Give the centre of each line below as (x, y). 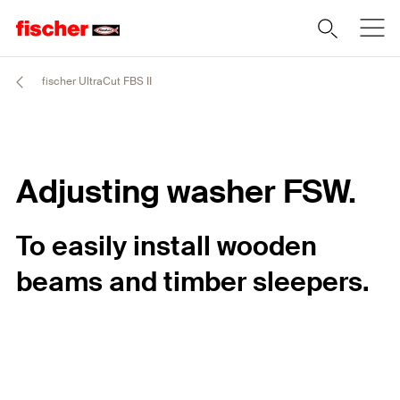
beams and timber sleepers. (193, 282)
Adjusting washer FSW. (186, 192)
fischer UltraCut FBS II (96, 82)
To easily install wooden (167, 246)
